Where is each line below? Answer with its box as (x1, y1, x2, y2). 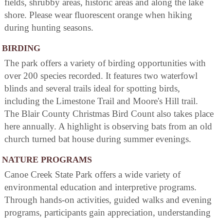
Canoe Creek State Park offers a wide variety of (4, 169, 181, 180)
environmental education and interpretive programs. (4, 182, 197, 192)
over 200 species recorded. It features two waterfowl (4, 70, 198, 81)
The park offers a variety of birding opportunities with (4, 57, 206, 68)
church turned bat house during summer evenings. (4, 133, 191, 144)
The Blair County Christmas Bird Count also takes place (4, 108, 214, 119)
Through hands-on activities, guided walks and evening (4, 194, 212, 205)
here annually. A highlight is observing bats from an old (4, 121, 212, 131)
